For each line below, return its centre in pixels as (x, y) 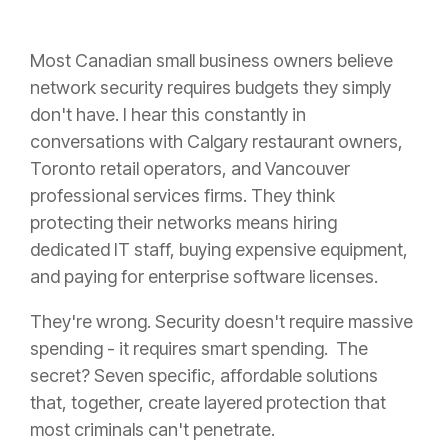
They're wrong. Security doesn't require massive (221, 322)
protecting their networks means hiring (183, 223)
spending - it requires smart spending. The (199, 349)
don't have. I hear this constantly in (168, 115)
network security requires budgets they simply (210, 88)
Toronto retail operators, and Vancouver (190, 169)
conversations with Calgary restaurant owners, (216, 142)
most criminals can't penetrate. (152, 430)
